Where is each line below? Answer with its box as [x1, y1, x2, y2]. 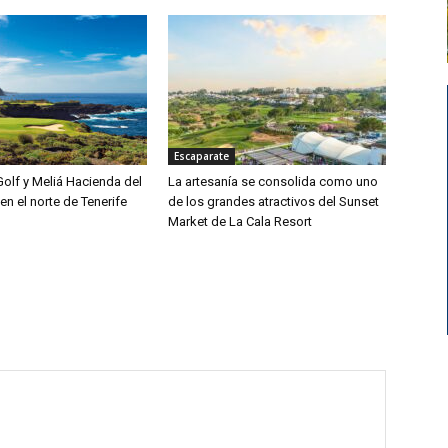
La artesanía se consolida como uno [168, 173, 378, 189]
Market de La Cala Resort [168, 213, 312, 229]
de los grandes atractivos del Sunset [168, 193, 379, 209]
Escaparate [174, 148, 229, 163]
